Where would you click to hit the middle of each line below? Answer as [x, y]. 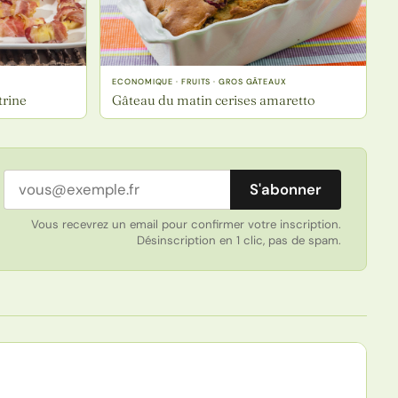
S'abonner [285, 190]
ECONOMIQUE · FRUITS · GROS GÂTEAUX [199, 82]
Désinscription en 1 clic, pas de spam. [239, 241]
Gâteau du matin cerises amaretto [214, 100]
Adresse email [54, 182]
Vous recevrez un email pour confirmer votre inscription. [186, 225]
